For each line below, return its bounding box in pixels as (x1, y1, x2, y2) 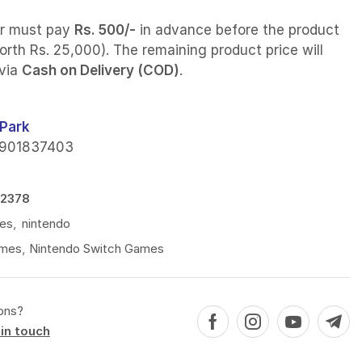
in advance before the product (135, 22, 339, 39)
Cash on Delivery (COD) (21, 62, 179, 79)
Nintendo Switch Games (28, 241, 164, 257)
